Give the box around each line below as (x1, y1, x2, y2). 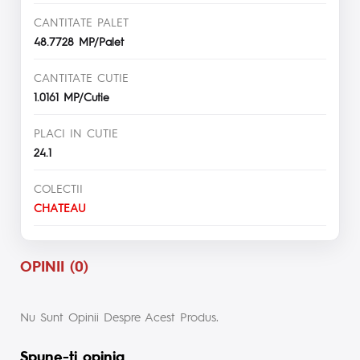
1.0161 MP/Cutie (34, 88, 109, 104)
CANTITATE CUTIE (34, 69, 129, 84)
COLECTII (34, 180, 83, 195)
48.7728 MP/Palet (34, 33, 124, 48)
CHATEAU (34, 199, 86, 215)
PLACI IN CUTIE (34, 125, 118, 140)
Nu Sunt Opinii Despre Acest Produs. (20, 308, 219, 324)
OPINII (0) (20, 256, 88, 275)
